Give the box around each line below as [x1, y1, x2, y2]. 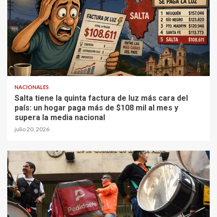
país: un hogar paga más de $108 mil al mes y [15, 103, 178, 113]
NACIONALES [15, 84, 49, 91]
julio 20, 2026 [15, 125, 49, 133]
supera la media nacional [15, 113, 105, 123]
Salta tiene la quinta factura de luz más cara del [15, 93, 188, 103]
